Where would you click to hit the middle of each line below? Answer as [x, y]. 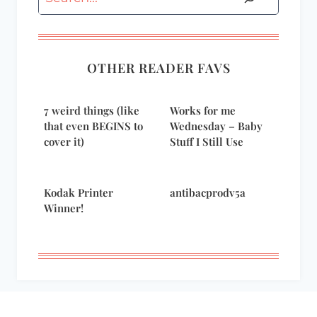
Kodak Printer [79, 193]
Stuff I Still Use [207, 142]
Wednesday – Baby [216, 126]
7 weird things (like [92, 111]
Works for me [203, 111]
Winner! [64, 208]
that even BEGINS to [93, 126]
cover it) [64, 142]
